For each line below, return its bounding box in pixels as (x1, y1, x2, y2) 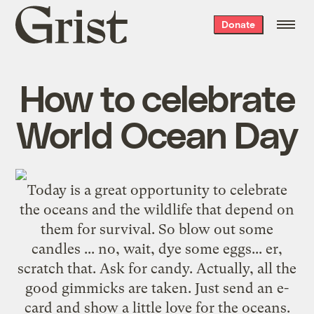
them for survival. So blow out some (41, 220, 273, 238)
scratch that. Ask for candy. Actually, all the (18, 259, 296, 277)
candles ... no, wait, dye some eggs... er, (32, 240, 282, 257)
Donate (221, 18, 255, 30)
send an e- (223, 279, 289, 296)
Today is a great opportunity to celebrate (27, 181, 287, 198)
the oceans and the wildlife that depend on (20, 200, 294, 218)
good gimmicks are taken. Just (25, 279, 223, 296)
